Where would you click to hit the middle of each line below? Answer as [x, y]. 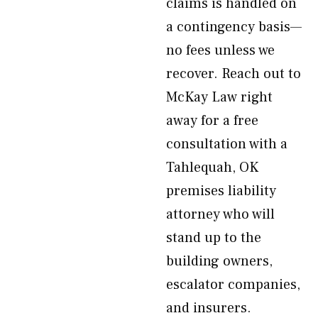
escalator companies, [233, 285]
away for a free [212, 121]
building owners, [219, 261]
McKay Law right [219, 97]
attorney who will [220, 214]
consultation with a [227, 144]
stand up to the [214, 238]
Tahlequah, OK [212, 168]
